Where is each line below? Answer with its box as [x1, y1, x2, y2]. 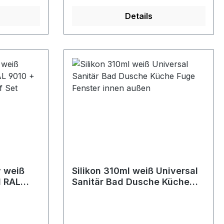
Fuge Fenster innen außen [72, 187, 186, 198]
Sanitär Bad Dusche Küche [72, 176, 189, 187]
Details [125, 11, 152, 21]
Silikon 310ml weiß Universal [72, 165, 198, 176]
